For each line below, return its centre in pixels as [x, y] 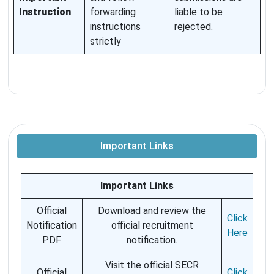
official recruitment [152, 226]
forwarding [113, 12]
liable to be [198, 12]
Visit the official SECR [152, 265]
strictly [106, 42]
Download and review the [152, 211]
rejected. [194, 27]
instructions [115, 27]
